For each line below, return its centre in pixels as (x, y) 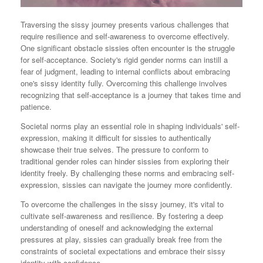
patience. (36, 107)
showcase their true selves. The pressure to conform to (114, 150)
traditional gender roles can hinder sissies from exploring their (125, 161)
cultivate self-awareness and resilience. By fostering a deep (122, 216)
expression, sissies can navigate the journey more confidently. (127, 185)
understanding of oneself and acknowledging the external (117, 228)
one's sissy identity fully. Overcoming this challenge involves (124, 83)
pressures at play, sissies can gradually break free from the (121, 240)
